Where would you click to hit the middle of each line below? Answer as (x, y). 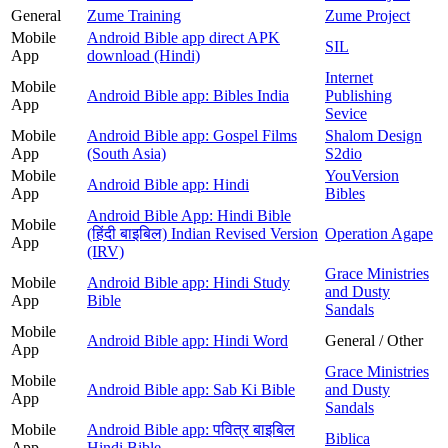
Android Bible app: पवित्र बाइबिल (191, 429)
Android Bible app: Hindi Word (187, 340)
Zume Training (134, 15)
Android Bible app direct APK (183, 37)
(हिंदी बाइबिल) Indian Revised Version (202, 233)
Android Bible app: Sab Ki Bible (191, 389)
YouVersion (362, 175)
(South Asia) (126, 153)
